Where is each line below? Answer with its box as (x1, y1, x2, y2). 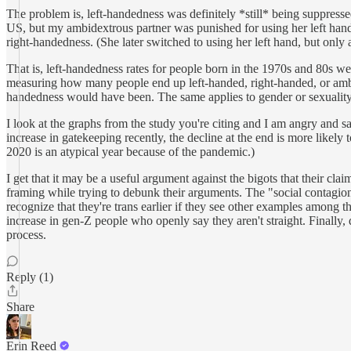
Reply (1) (6, 270, 53, 284)
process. (6, 228, 46, 241)
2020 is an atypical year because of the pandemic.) (6, 145, 255, 158)
